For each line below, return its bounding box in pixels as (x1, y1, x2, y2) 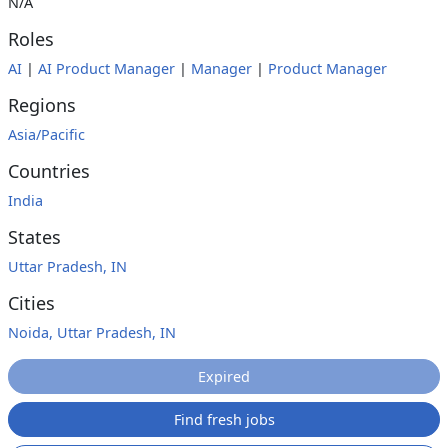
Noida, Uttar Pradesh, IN (8, 323, 176, 342)
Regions (8, 93, 76, 117)
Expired (198, 367, 250, 386)
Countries (8, 159, 90, 183)
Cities (8, 291, 55, 315)
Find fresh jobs (173, 410, 275, 429)
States (8, 225, 61, 249)
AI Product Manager (38, 59, 175, 78)
